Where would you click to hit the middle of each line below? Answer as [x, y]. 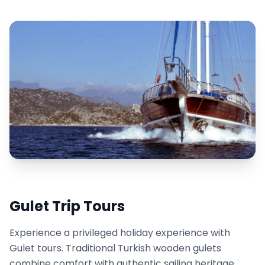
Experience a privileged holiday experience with [120, 233]
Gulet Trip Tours [67, 206]
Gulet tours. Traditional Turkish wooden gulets [115, 248]
